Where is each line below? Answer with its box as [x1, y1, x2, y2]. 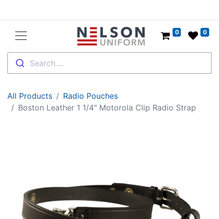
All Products [7, 91, 52, 101]
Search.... [29, 58, 63, 68]
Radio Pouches [63, 91, 118, 101]
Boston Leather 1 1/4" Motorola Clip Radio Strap [18, 103, 196, 112]
